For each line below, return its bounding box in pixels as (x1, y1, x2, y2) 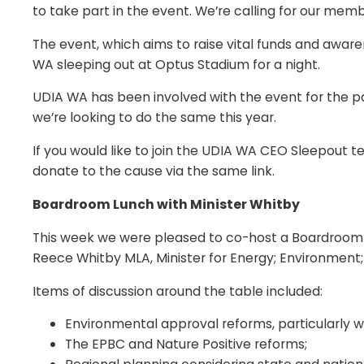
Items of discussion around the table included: (32, 281, 323, 301)
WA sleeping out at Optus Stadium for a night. (32, 54, 320, 74)
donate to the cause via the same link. (32, 162, 275, 181)
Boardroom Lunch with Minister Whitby (32, 194, 300, 214)
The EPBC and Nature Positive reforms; (65, 335, 310, 354)
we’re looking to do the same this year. (32, 108, 276, 128)
